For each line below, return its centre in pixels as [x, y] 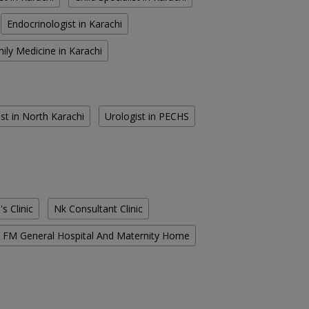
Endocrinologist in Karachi [64, 24]
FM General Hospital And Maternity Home [96, 236]
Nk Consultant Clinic [98, 209]
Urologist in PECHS [147, 117]
